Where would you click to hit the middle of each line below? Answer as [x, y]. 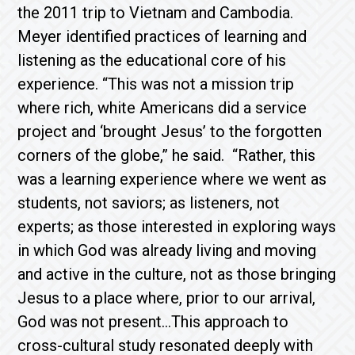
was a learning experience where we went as [172, 179]
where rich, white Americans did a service [162, 108]
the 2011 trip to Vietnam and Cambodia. [156, 13]
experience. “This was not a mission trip [156, 84]
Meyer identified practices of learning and [162, 36]
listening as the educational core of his [152, 60]
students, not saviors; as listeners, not [149, 203]
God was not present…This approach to [153, 322]
